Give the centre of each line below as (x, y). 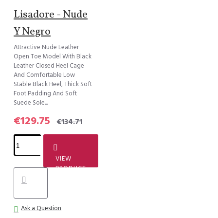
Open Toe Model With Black (53, 57)
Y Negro (32, 32)
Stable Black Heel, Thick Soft (53, 84)
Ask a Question (41, 209)
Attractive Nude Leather (46, 47)
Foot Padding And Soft (45, 94)
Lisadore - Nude (51, 15)
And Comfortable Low (44, 75)
